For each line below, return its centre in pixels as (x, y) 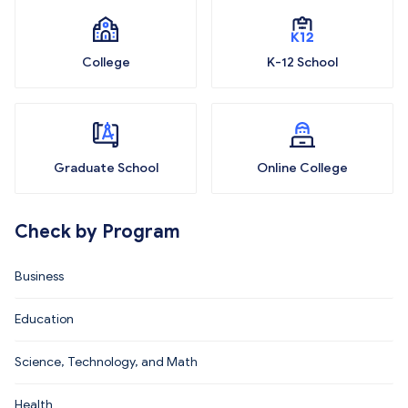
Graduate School (106, 168)
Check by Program (97, 232)
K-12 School (302, 62)
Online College (302, 168)
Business (39, 276)
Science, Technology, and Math (106, 362)
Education (44, 319)
